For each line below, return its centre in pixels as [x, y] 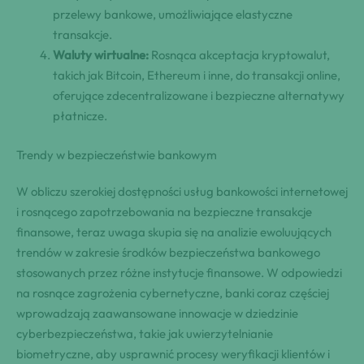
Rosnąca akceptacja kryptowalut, [239, 55]
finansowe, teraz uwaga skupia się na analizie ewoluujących [174, 232]
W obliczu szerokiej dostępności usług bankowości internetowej [182, 191]
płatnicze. [80, 116]
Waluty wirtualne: [101, 55]
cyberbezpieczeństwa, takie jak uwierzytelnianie [145, 333]
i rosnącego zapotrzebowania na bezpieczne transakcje [164, 211]
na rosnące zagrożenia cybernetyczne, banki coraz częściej [173, 292]
